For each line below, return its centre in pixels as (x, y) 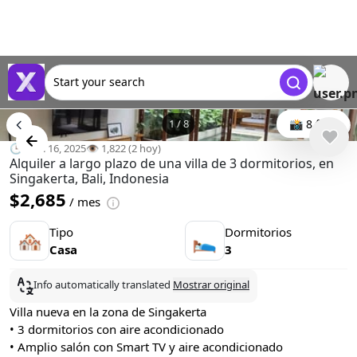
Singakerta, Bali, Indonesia (89, 178)
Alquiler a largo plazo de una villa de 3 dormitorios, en (172, 163)
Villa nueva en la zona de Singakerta (108, 312)
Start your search (99, 82)
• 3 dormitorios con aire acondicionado (117, 329)
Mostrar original (211, 284)
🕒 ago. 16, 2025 (48, 148)
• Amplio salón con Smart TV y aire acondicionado (146, 347)
